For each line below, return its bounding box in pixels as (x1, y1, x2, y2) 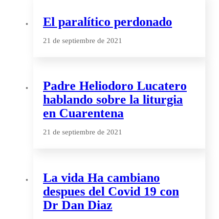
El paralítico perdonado (43, 14, 172, 29)
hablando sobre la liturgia (43, 92, 183, 107)
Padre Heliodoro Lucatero (43, 79, 187, 93)
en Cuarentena (43, 106, 124, 121)
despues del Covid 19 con (43, 184, 179, 198)
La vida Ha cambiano (43, 170, 160, 185)
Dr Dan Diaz (43, 197, 112, 212)
